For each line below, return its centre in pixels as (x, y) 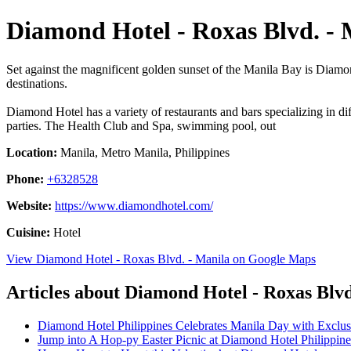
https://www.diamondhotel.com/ (134, 205)
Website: (29, 205)
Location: (32, 152)
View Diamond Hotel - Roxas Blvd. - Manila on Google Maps (161, 259)
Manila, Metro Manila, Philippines (143, 152)
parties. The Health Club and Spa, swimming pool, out (141, 125)
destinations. (37, 83)
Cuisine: (28, 232)
